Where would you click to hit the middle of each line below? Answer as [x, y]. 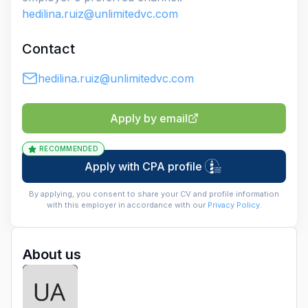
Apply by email [148, 118]
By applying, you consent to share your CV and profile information [154, 194]
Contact [48, 49]
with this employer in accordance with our [126, 205]
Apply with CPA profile [143, 166]
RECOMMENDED [69, 148]
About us [52, 254]
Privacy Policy [233, 205]
